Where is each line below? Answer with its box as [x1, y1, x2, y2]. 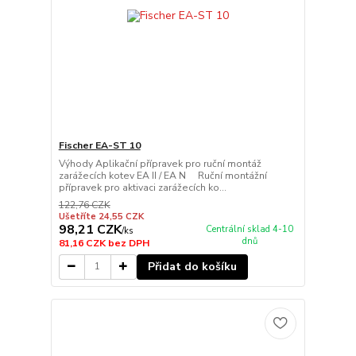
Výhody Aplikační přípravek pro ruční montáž [58, 157, 261, 170]
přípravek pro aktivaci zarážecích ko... [58, 180, 226, 194]
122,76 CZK [58, 198, 110, 211]
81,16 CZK [58, 236, 108, 250]
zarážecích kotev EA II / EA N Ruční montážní [58, 168, 267, 182]
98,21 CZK [58, 220, 122, 238]
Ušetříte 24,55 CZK [58, 210, 144, 222]
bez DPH [107, 236, 149, 250]
